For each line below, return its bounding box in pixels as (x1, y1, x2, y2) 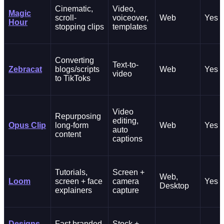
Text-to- (112, 60, 138, 69)
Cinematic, (55, 4, 93, 13)
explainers (55, 186, 92, 195)
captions (112, 134, 142, 143)
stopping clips (55, 22, 104, 31)
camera (112, 177, 139, 186)
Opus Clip (8, 121, 46, 130)
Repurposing (55, 112, 101, 121)
